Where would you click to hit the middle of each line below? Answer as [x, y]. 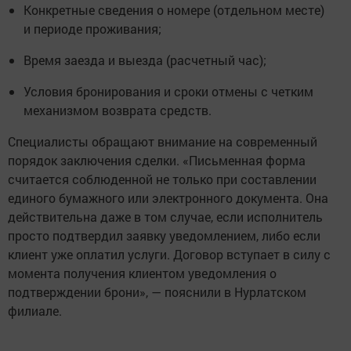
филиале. [35, 310]
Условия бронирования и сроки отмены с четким [168, 91]
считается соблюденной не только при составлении [162, 179]
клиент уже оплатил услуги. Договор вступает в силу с [169, 254]
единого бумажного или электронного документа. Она [168, 197]
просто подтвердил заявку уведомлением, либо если [164, 235]
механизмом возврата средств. [118, 110]
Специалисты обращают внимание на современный [163, 141]
